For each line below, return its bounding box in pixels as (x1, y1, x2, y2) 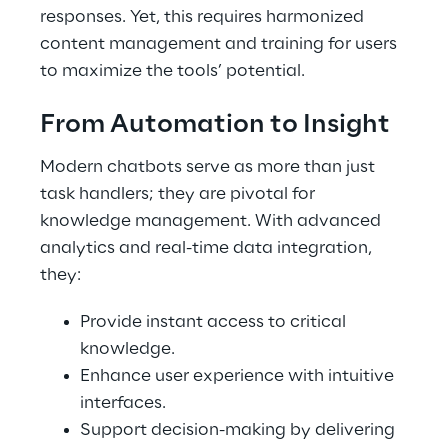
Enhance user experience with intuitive (80, 367, 394, 385)
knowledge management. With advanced (40, 212, 381, 230)
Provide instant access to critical (80, 313, 346, 331)
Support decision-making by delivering (80, 421, 395, 439)
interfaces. (80, 394, 166, 412)
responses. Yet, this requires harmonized (40, 8, 364, 26)
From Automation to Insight (40, 112, 390, 139)
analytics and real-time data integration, (40, 239, 372, 257)
